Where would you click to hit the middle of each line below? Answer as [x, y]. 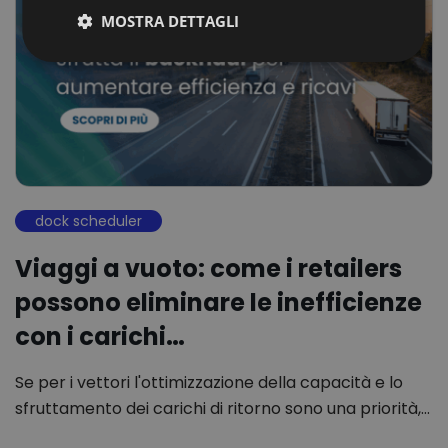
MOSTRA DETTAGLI [170, 21]
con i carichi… [100, 337]
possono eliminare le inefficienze [218, 303]
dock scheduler [88, 221]
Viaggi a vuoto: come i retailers [208, 269]
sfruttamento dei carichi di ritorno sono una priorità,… [222, 409]
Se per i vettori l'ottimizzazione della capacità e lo [209, 383]
